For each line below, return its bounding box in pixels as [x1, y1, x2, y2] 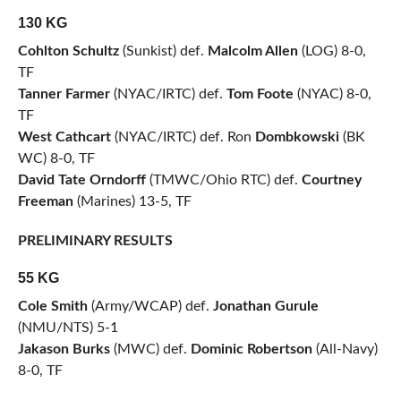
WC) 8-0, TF [17, 151, 95, 166]
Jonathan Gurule [212, 299, 319, 314]
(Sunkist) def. [118, 44, 208, 59]
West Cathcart [17, 130, 111, 145]
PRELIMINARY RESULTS [17, 234, 173, 249]
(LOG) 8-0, [297, 44, 366, 59]
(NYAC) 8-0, [293, 87, 371, 102]
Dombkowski [254, 130, 339, 145]
